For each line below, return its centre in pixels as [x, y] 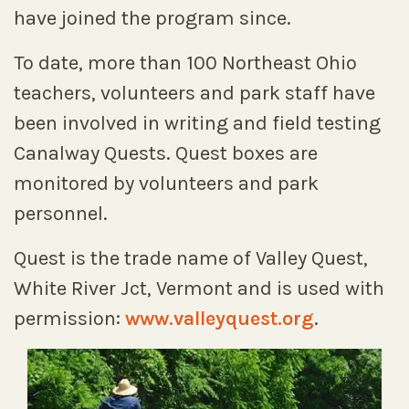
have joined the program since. [152, 18]
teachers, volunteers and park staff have [194, 93]
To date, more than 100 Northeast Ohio [185, 63]
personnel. [61, 214]
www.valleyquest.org [220, 319]
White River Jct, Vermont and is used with [199, 288]
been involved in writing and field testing [197, 123]
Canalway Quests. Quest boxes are [166, 153]
